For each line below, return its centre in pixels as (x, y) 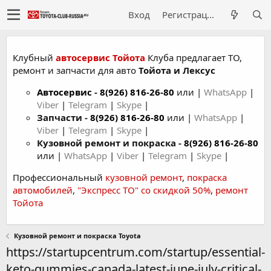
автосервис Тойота (100, 57)
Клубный (34, 57)
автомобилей (43, 190)
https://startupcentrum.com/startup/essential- (135, 252)
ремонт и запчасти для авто (76, 70)
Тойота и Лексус (177, 70)
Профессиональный (59, 177)
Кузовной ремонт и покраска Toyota (77, 236)
